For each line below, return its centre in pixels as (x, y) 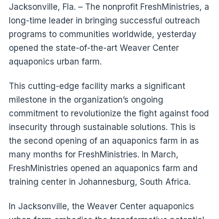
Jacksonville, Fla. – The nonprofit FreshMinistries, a (109, 7)
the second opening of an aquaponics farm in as (104, 141)
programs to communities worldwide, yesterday (102, 34)
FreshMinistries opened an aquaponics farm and (103, 168)
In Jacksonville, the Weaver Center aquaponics (101, 207)
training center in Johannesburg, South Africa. (99, 182)
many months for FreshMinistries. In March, (93, 155)
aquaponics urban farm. (55, 62)
